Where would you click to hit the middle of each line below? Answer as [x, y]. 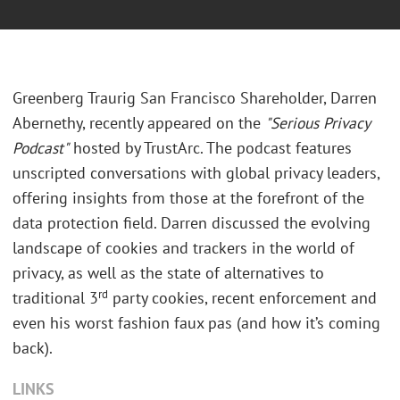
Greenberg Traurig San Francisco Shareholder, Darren [195, 98]
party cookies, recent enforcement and [242, 298]
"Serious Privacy [317, 123]
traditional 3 [55, 298]
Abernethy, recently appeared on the [139, 123]
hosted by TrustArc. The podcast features [210, 148]
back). [33, 348]
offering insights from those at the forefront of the [188, 198]
